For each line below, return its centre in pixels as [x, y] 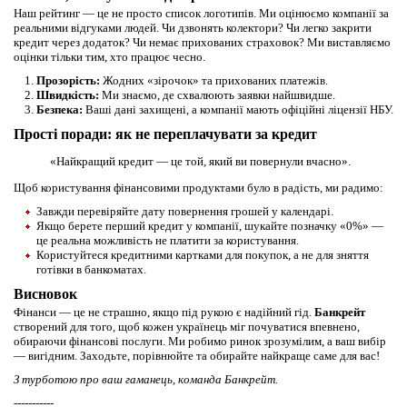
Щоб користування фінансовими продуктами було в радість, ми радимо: [199, 188]
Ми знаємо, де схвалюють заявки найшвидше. [217, 95]
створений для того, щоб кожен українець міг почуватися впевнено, [187, 327]
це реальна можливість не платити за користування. [168, 241]
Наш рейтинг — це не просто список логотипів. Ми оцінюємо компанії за [201, 14]
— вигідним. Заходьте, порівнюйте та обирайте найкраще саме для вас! [197, 356]
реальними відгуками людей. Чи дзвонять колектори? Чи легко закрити [193, 28]
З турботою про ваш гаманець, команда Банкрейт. [146, 380]
